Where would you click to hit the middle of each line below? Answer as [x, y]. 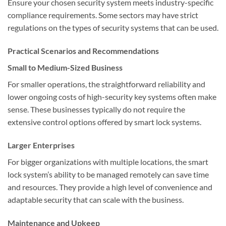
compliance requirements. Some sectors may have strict [103, 15]
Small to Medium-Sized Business [65, 67]
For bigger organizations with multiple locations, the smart [108, 161]
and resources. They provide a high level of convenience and [110, 187]
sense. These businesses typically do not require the [96, 109]
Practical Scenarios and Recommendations [83, 50]
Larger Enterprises [41, 145]
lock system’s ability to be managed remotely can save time [108, 174]
